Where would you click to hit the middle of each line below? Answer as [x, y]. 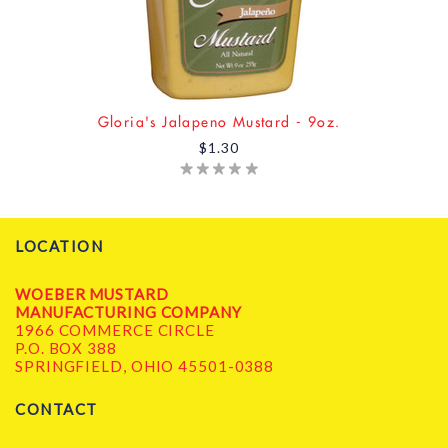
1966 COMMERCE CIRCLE [115, 329]
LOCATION [59, 245]
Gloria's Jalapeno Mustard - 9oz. [219, 121]
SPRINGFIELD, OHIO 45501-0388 [145, 365]
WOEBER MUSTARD [92, 293]
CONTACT [56, 408]
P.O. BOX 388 [66, 347]
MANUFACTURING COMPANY [128, 311]
